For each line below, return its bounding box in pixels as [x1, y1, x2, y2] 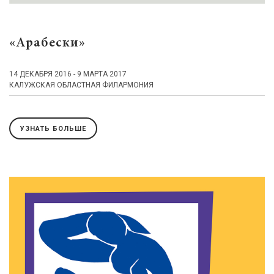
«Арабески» [9, 37, 86, 51]
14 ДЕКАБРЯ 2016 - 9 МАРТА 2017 [9, 70, 127, 79]
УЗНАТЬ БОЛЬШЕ [20, 124, 86, 133]
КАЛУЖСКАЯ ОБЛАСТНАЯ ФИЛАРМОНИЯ [9, 81, 154, 90]
